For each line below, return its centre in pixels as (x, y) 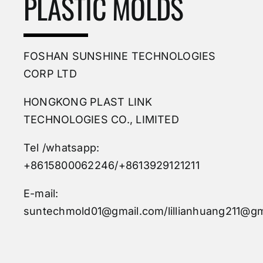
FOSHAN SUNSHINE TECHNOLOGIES (119, 56)
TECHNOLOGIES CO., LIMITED (101, 119)
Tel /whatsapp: (61, 147)
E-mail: (41, 193)
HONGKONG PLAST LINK (88, 102)
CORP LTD (50, 73)
